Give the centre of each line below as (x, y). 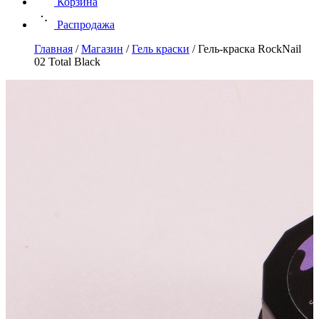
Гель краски (161, 49)
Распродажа (86, 25)
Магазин (102, 49)
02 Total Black (67, 62)
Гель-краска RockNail (250, 49)
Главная (53, 49)
